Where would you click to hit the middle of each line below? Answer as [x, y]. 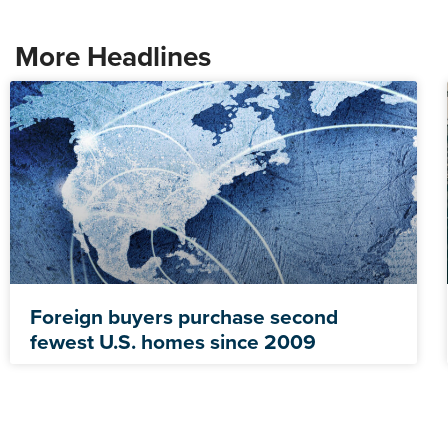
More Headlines [113, 56]
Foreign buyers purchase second [184, 316]
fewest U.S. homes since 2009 [173, 341]
